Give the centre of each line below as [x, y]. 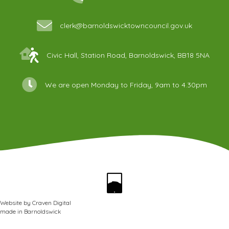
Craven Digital [52, 203]
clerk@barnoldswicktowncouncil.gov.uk [126, 26]
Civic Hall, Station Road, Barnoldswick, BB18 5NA [128, 55]
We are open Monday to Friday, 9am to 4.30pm [126, 85]
